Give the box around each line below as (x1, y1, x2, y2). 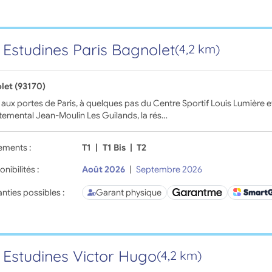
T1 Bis (102, 141, 126, 153)
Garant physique (96, 186, 162, 198)
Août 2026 (82, 163, 126, 175)
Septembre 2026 (135, 163, 202, 175)
